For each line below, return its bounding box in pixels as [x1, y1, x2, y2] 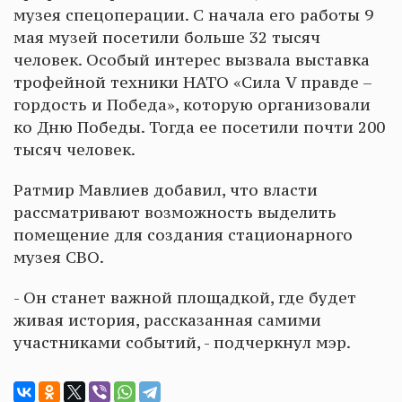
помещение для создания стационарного [13, 225, 353, 246]
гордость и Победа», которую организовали [13, 95, 371, 116]
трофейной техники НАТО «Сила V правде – [13, 73, 371, 93]
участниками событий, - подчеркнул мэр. [13, 333, 351, 354]
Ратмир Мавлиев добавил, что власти [13, 180, 318, 201]
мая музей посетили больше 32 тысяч [13, 28, 320, 48]
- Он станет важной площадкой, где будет [13, 288, 356, 309]
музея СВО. [13, 248, 104, 268]
